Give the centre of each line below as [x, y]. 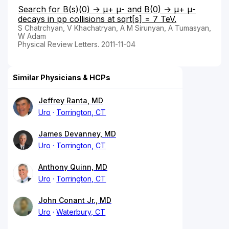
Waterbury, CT [81, 212]
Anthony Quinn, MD [73, 167]
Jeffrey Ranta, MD [71, 100]
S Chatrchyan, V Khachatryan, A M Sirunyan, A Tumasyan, [114, 28]
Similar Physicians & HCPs [62, 77]
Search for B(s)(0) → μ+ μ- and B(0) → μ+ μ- [107, 9]
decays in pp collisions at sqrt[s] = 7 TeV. [97, 19]
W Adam [32, 36]
